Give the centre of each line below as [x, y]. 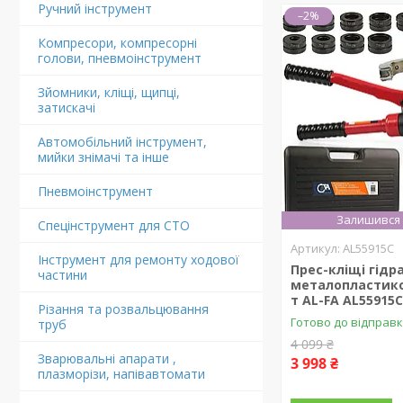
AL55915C [369, 248]
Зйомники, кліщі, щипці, [109, 92]
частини [63, 275]
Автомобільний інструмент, [122, 142]
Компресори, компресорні [117, 43]
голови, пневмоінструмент [120, 58]
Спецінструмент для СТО [114, 225]
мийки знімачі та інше [103, 157]
